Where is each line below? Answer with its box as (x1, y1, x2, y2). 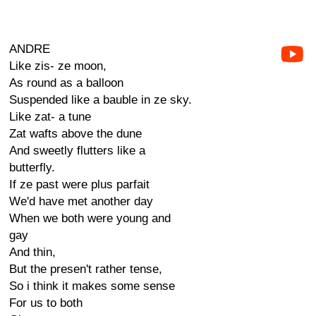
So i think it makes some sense (9, 279, 175, 293)
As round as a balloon (9, 76, 123, 90)
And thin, (9, 245, 56, 259)
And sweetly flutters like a (9, 144, 145, 157)
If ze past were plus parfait (9, 178, 150, 191)
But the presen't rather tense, (9, 262, 162, 276)
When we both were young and (9, 212, 171, 225)
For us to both (9, 296, 83, 310)
